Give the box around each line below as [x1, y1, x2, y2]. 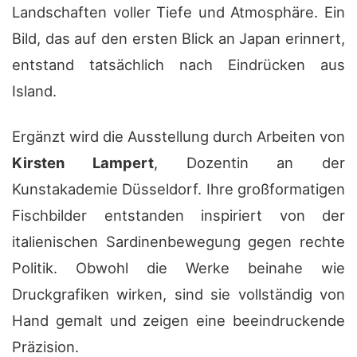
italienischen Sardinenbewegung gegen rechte [12, 232, 345, 250]
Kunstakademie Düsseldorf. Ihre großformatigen [12, 179, 345, 198]
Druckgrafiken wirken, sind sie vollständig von [12, 284, 345, 303]
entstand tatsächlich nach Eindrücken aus [12, 55, 345, 73]
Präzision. [12, 337, 79, 355]
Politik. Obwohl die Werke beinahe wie [12, 258, 345, 277]
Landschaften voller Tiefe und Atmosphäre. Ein [12, 2, 345, 21]
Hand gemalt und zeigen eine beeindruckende [12, 311, 345, 329]
